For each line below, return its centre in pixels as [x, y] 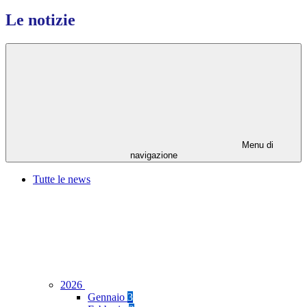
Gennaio [108, 297]
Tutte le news [62, 180]
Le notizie [40, 20]
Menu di [256, 145]
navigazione [153, 156]
